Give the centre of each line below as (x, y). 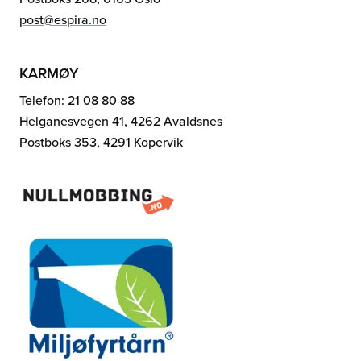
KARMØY (49, 73)
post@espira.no (63, 20)
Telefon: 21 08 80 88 (77, 100)
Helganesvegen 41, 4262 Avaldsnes (121, 121)
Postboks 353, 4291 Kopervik (101, 142)
